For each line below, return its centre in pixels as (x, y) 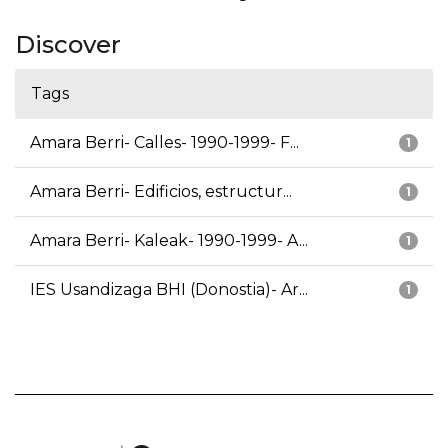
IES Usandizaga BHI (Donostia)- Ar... (169, 290)
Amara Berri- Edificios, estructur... (161, 192)
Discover (68, 45)
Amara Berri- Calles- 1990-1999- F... (164, 143)
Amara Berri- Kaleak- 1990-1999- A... (169, 241)
